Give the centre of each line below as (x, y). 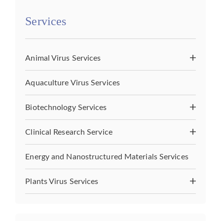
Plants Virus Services (62, 182)
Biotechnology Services (66, 108)
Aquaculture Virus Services (73, 83)
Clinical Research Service (69, 132)
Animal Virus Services (63, 58)
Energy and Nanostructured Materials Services (107, 157)
